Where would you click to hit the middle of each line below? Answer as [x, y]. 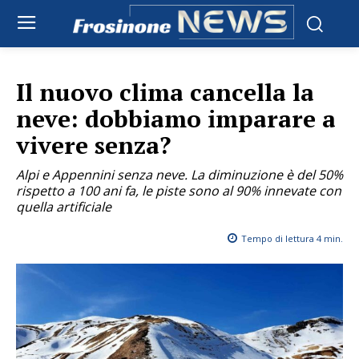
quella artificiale [64, 207]
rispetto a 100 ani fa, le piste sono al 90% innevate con [179, 191]
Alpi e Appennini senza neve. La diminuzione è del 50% [179, 175]
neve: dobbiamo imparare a [176, 119]
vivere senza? [93, 145]
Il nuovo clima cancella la [165, 93]
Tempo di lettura [279, 239]
